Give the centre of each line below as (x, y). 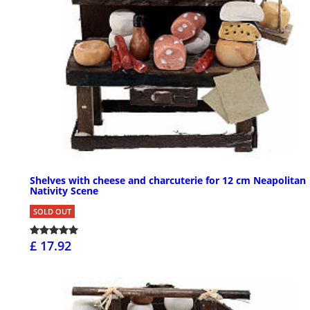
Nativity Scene (64, 190)
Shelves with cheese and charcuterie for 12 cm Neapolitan (168, 180)
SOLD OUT (52, 211)
